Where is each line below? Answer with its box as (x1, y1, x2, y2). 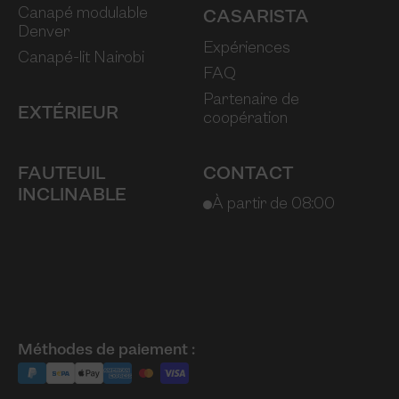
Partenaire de (203, 92, 299, 110)
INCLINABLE (18, 187, 126, 206)
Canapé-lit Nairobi (18, 50, 144, 68)
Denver (18, 24, 69, 42)
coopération (203, 110, 288, 128)
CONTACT (203, 166, 293, 184)
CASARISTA (203, 9, 309, 28)
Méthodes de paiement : (18, 342, 195, 360)
